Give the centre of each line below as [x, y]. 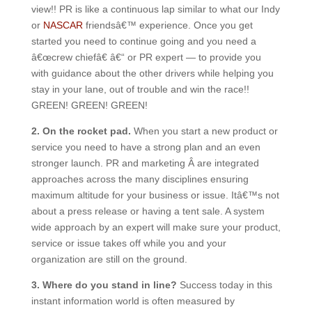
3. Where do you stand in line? [104, 285]
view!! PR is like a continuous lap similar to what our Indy [155, 9]
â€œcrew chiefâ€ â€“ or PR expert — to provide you [146, 57]
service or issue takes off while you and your [128, 243]
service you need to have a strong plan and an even [146, 147]
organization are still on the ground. [109, 259]
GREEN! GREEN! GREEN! [89, 105]
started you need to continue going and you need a [143, 41]
